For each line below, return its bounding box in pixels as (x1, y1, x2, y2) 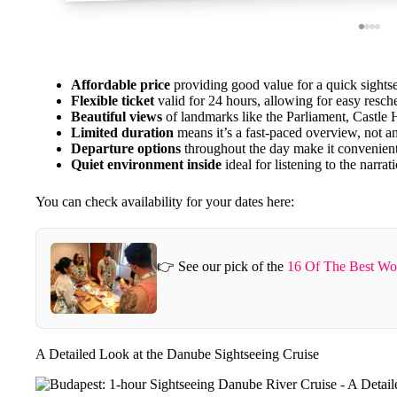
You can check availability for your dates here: (35, 194, 294, 210)
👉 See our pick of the (157, 258, 287, 274)
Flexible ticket (71, 93, 154, 109)
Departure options (71, 141, 181, 157)
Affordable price (71, 77, 170, 93)
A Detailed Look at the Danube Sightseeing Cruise (35, 346, 319, 362)
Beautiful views (71, 109, 162, 125)
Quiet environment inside (71, 157, 222, 173)
